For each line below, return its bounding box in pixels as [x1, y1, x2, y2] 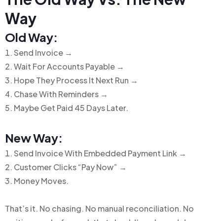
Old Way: [5, 30, 58, 44]
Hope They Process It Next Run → [14, 75, 138, 85]
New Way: [5, 130, 63, 145]
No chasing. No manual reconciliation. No [39, 203, 194, 214]
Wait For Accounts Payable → [14, 61, 124, 72]
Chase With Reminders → [14, 89, 108, 99]
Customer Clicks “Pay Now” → [14, 162, 127, 172]
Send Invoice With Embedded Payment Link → [14, 148, 186, 158]
